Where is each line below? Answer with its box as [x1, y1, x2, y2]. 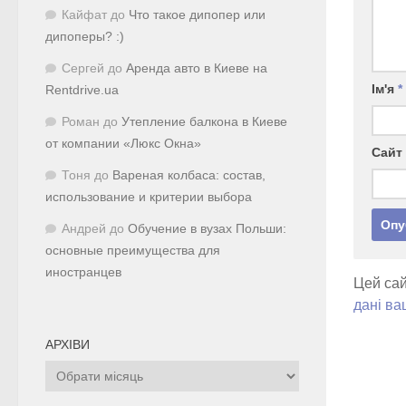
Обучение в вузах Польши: [128, 221, 286, 236]
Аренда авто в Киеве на [126, 61, 267, 75]
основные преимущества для [45, 243, 220, 257]
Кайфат [62, 7, 107, 22]
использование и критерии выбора [45, 189, 252, 204]
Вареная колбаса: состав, [112, 168, 266, 182]
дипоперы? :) [45, 29, 124, 43]
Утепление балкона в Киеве [121, 114, 287, 129]
